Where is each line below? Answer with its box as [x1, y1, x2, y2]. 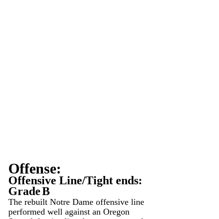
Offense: [8, 160, 61, 177]
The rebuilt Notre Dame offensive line [8, 197, 147, 207]
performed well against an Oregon [8, 207, 132, 217]
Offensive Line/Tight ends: [8, 174, 145, 187]
